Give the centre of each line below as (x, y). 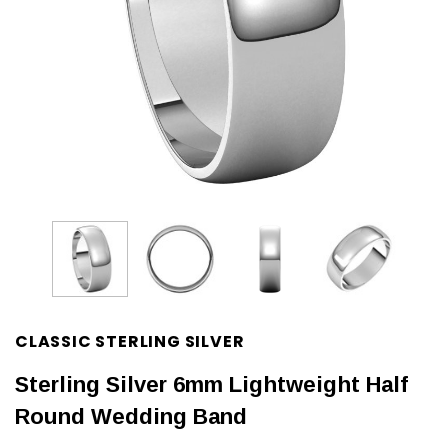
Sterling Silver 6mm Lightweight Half (211, 384)
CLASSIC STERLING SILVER (130, 341)
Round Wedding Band (131, 416)
